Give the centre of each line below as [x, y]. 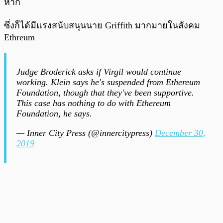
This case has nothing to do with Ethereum [94, 103]
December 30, [180, 133]
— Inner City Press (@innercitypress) [86, 133]
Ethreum [19, 38]
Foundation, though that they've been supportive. [105, 93]
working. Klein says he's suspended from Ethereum [108, 82]
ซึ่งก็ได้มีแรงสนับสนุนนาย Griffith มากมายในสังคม [102, 26]
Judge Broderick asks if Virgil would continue [99, 72]
